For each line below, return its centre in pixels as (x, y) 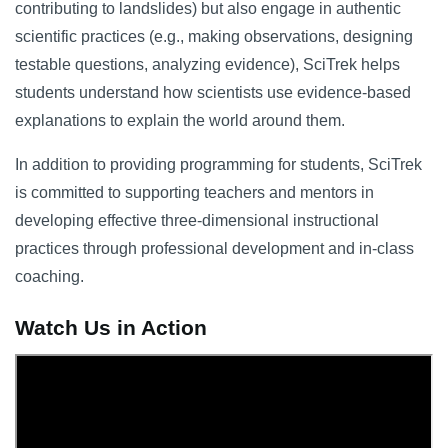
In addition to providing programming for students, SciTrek (218, 164)
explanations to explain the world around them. (180, 120)
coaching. (49, 276)
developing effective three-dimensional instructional (197, 220)
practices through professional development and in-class (214, 248)
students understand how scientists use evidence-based (213, 92)
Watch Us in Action (111, 327)
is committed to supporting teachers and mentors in (194, 192)
